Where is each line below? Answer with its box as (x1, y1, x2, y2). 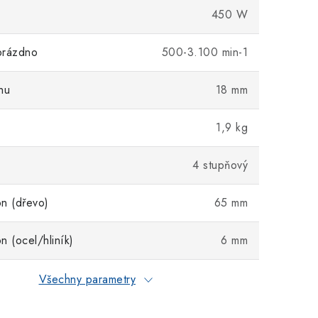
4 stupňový (192, 157, 248, 173)
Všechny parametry (38, 271, 136, 287)
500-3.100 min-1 (161, 44, 248, 60)
